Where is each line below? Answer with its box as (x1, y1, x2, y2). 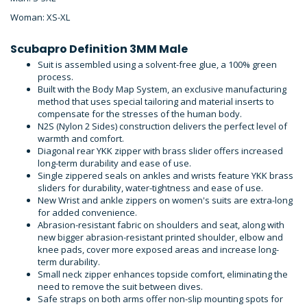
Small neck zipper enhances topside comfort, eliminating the (38, 267, 288, 280)
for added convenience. (38, 206, 137, 219)
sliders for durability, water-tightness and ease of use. (38, 181, 263, 194)
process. (38, 70, 73, 83)
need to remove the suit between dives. (38, 280, 203, 293)
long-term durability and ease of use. (38, 156, 191, 169)
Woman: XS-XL (10, 11, 70, 24)
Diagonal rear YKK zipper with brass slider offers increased (38, 144, 283, 157)
